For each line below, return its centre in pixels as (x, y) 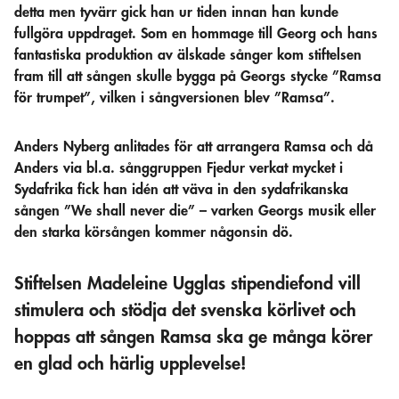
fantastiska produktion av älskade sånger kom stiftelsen (188, 55)
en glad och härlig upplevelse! (130, 364)
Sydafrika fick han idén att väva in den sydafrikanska (181, 189)
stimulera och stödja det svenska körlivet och (185, 310)
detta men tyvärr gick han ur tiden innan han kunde (176, 12)
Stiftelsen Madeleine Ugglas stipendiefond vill (187, 284)
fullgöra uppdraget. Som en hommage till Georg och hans (196, 33)
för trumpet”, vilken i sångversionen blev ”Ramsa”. (175, 98)
